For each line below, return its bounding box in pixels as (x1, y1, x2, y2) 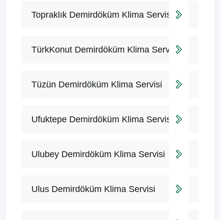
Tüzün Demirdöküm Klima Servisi (31, 80, 162, 90)
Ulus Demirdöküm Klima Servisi (31, 184, 155, 194)
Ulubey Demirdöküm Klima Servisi (31, 149, 165, 160)
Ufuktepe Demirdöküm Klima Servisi (31, 114, 173, 125)
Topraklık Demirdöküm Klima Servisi (31, 10, 173, 20)
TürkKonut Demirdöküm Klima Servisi (31, 45, 178, 55)
